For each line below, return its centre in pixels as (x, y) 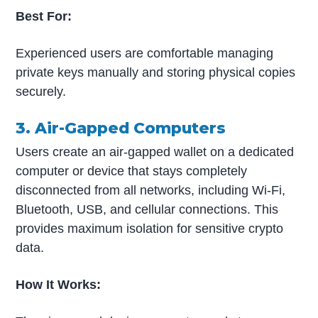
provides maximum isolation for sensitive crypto (150, 228)
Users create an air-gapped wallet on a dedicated (155, 152)
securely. (41, 91)
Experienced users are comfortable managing (145, 53)
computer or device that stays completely (132, 171)
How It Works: (59, 284)
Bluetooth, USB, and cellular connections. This (147, 209)
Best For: (44, 16)
